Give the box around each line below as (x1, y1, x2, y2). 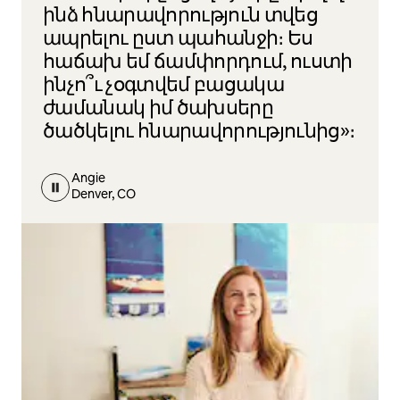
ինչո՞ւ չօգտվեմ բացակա (43, 71, 285, 98)
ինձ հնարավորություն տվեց (43, 2, 319, 29)
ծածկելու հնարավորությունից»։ (43, 118, 355, 145)
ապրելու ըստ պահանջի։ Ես (43, 25, 313, 52)
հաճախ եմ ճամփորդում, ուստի (43, 48, 353, 75)
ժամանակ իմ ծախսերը (43, 95, 274, 121)
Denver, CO (71, 186, 136, 203)
